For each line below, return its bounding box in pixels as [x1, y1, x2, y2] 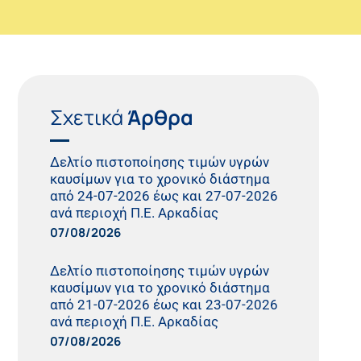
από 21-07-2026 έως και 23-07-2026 [50, 297, 279, 313]
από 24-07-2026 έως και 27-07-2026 [50, 188, 279, 205]
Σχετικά [50, 102, 128, 131]
